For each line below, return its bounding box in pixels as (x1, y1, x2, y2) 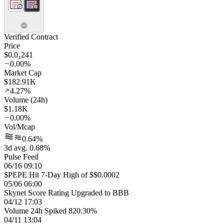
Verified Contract (4, 32, 58, 41)
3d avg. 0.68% (4, 143, 50, 152)
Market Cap (4, 68, 41, 77)
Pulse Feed (4, 152, 38, 161)
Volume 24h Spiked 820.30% (4, 206, 97, 215)
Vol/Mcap (4, 122, 35, 131)
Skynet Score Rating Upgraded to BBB (4, 188, 129, 197)
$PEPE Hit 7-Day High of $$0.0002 (4, 170, 119, 179)
